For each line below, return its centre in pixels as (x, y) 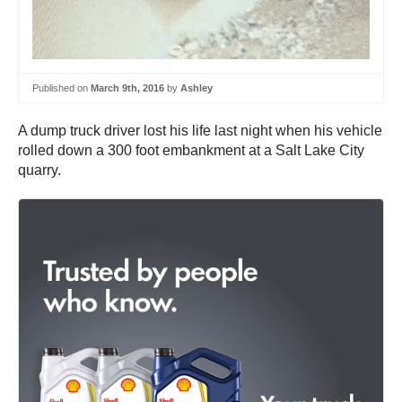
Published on (61, 87)
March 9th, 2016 (127, 87)
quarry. (39, 170)
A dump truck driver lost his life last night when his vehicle (200, 131)
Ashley (197, 87)
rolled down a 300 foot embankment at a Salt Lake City (191, 151)
